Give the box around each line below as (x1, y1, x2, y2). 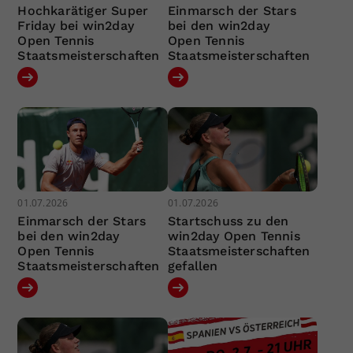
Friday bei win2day (17, 17, 135, 33)
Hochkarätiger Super (17, 2, 149, 18)
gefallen (167, 258, 218, 274)
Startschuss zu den (167, 214, 289, 229)
